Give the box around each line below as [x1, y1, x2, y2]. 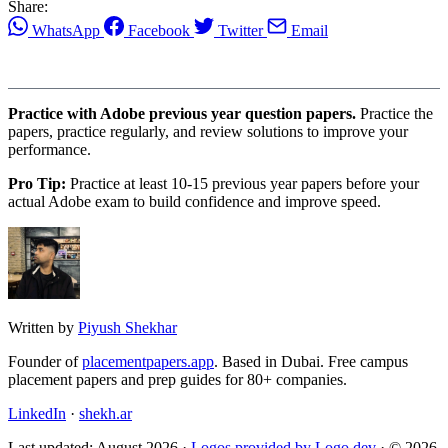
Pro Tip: [8, 175, 66, 193]
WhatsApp [32, 22, 100, 40]
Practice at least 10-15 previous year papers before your [66, 175, 419, 193]
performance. [8, 141, 91, 159]
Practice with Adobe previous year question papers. [8, 105, 356, 123]
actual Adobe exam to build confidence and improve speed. [8, 193, 381, 211]
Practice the [356, 105, 433, 123]
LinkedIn [8, 405, 66, 423]
